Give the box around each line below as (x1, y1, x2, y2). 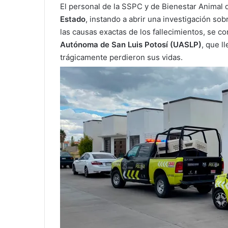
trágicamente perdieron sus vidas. (60, 52, 183, 63)
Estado (60, 14, 85, 24)
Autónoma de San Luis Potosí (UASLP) (60, 40, 202, 50)
